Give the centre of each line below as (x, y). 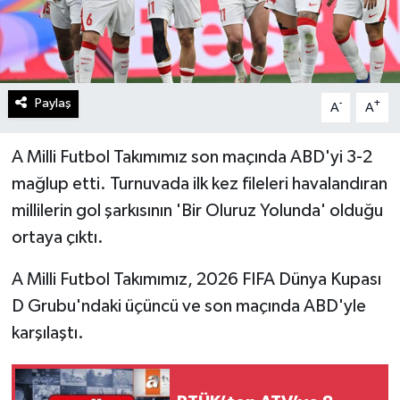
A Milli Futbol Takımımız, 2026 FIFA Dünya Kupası (196, 280)
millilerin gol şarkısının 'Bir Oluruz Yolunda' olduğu (197, 211)
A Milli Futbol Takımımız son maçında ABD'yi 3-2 (192, 158)
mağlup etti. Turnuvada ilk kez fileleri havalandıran (199, 184)
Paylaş (53, 104)
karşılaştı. (47, 333)
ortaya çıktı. (57, 238)
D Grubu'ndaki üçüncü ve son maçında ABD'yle (188, 307)
